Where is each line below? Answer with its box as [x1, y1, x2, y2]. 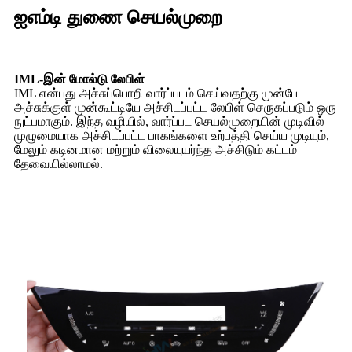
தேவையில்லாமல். [14, 156, 103, 170]
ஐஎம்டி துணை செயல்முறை [14, 6, 222, 27]
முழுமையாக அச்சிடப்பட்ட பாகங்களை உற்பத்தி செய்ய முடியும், [14, 128, 329, 142]
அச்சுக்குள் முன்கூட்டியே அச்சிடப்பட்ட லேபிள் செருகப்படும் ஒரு [14, 100, 336, 114]
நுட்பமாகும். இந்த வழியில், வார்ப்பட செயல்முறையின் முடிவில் [14, 114, 324, 128]
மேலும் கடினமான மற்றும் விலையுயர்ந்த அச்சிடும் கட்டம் [14, 142, 297, 156]
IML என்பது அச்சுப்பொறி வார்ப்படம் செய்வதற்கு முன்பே [14, 86, 298, 100]
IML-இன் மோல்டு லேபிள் [14, 71, 145, 86]
